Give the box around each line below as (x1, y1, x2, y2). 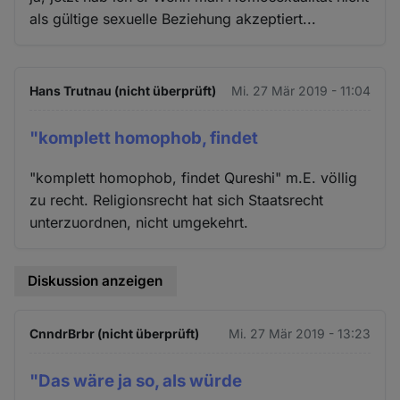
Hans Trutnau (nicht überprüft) (29, 82, 217, 98)
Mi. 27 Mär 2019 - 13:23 (228, 325, 371, 341)
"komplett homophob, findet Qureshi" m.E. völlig (29, 169, 358, 187)
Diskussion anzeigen (28, 272, 163, 290)
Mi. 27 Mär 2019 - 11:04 (230, 82, 371, 98)
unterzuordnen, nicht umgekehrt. (29, 213, 249, 232)
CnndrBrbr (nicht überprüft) (29, 325, 200, 341)
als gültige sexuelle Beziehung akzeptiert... (29, 9, 317, 28)
